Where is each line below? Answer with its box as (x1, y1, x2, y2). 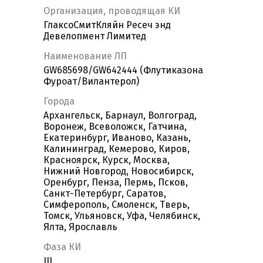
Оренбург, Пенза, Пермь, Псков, (43, 177, 188, 188)
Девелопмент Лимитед (43, 31, 146, 42)
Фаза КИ (43, 241, 81, 253)
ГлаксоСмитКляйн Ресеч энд (43, 19, 171, 31)
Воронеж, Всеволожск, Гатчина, (43, 121, 187, 133)
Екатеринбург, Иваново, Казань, (43, 132, 191, 144)
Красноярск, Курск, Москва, (43, 154, 170, 166)
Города (43, 96, 75, 107)
